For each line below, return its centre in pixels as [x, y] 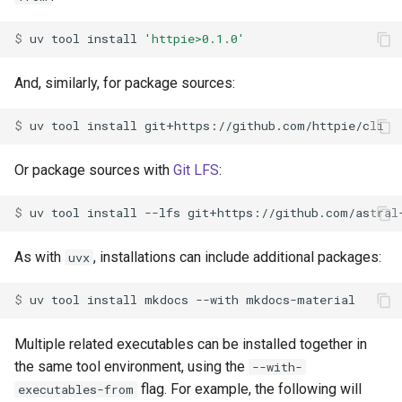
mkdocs [166, 300]
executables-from [76, 389]
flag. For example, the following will [249, 389]
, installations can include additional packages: [237, 257]
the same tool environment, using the [131, 366]
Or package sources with [94, 170]
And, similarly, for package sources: [125, 83]
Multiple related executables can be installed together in [191, 344]
